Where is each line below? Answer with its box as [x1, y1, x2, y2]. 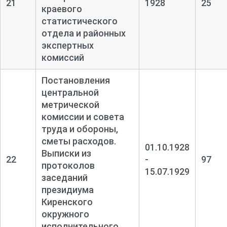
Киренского [41, 196, 93, 207]
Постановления [41, 74, 110, 86]
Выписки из [41, 147, 91, 159]
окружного [41, 208, 89, 219]
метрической [41, 99, 99, 110]
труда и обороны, [41, 123, 118, 134]
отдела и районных [41, 27, 126, 39]
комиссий [41, 52, 84, 63]
